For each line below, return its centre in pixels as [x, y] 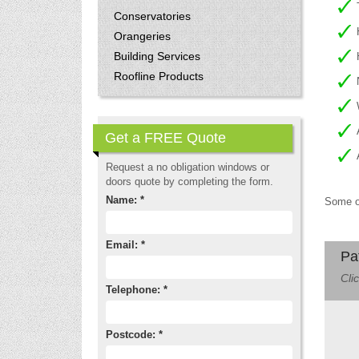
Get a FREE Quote [165, 138]
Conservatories [152, 16]
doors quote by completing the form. [190, 182]
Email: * [125, 245]
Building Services [157, 56]
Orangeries [142, 36]
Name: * [125, 200]
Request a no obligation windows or [188, 167]
